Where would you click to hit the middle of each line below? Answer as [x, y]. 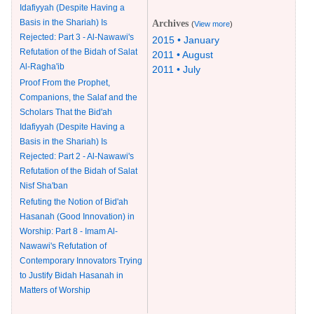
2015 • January [186, 40]
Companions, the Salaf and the [78, 98]
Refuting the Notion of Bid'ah [74, 202]
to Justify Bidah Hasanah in [71, 276]
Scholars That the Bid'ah [66, 112]
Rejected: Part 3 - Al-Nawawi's [77, 37]
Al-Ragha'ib [42, 67]
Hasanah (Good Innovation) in [77, 217]
